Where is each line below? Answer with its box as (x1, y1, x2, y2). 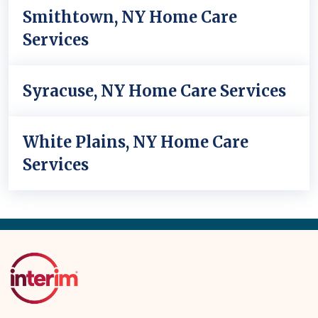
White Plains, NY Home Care (23, 132, 248, 152)
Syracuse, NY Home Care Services (23, 81, 286, 101)
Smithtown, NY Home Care (23, 7, 237, 27)
